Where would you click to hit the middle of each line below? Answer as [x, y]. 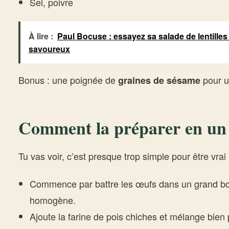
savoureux [49, 49]
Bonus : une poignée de [68, 80]
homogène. [52, 200]
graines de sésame [159, 80]
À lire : [41, 36]
